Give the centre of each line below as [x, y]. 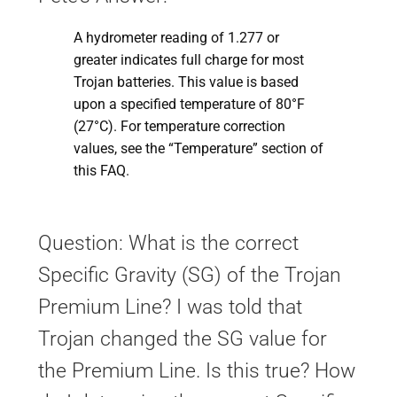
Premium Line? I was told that [170, 307]
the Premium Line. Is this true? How [196, 370]
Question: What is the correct [168, 243]
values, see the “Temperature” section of [198, 148]
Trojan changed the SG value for [182, 339]
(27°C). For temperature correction [179, 126]
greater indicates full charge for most [188, 59]
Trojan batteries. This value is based [186, 82]
